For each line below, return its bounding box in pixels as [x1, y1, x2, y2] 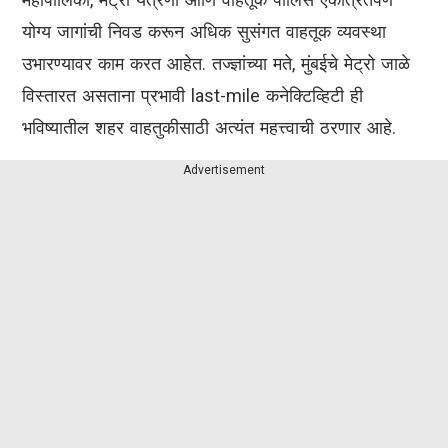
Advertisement [183, 163, 265, 178]
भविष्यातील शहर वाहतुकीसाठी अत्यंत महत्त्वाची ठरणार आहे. [22, 117, 396, 139]
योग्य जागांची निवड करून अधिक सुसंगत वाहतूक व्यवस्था [22, 21, 386, 43]
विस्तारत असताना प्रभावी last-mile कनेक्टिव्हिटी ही [22, 85, 363, 107]
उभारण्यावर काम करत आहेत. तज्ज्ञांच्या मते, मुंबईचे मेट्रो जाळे [22, 53, 410, 75]
